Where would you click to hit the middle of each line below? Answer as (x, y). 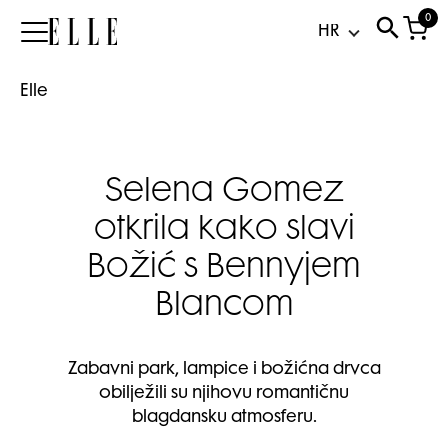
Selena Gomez (224, 193)
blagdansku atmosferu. (224, 418)
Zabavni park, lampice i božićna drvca (224, 370)
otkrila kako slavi (224, 231)
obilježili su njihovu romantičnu (224, 394)
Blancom (224, 307)
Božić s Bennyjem (224, 269)
